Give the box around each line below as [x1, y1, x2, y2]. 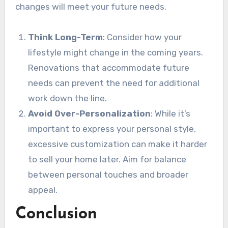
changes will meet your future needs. [15, 1, 166, 12]
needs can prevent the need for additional [28, 77, 200, 88]
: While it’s [151, 108, 191, 119]
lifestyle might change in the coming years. [28, 47, 204, 58]
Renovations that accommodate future [28, 62, 190, 73]
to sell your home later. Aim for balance [28, 154, 187, 164]
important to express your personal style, [28, 123, 196, 134]
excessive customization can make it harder [28, 138, 208, 149]
